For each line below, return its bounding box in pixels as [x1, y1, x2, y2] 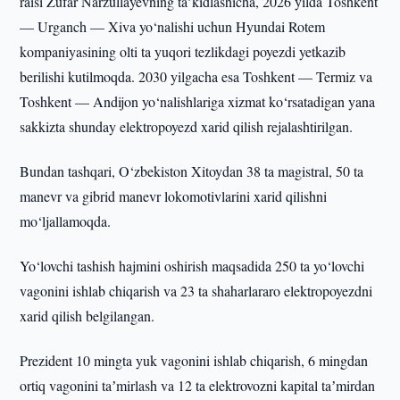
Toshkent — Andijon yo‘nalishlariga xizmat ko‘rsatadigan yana [20, 92, 376, 111]
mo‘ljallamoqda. [20, 212, 112, 230]
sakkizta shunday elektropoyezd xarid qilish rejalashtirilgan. [20, 117, 354, 136]
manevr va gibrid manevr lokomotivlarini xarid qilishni [20, 187, 328, 205]
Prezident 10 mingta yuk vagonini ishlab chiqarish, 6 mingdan [20, 351, 369, 370]
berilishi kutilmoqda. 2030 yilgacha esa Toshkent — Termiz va [20, 67, 373, 86]
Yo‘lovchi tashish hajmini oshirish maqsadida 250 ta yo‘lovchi [20, 256, 365, 275]
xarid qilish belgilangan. [20, 306, 155, 325]
